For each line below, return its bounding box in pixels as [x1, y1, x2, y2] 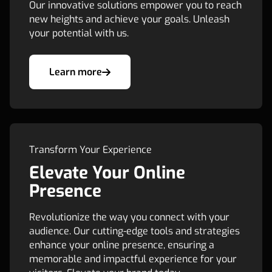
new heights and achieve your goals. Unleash [29, 13, 229, 25]
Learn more [49, 66, 102, 78]
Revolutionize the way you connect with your [29, 211, 229, 223]
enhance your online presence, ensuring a [29, 239, 214, 251]
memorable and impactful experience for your [29, 253, 237, 265]
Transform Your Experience [29, 143, 152, 156]
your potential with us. [29, 27, 129, 39]
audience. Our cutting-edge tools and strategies [29, 225, 240, 237]
